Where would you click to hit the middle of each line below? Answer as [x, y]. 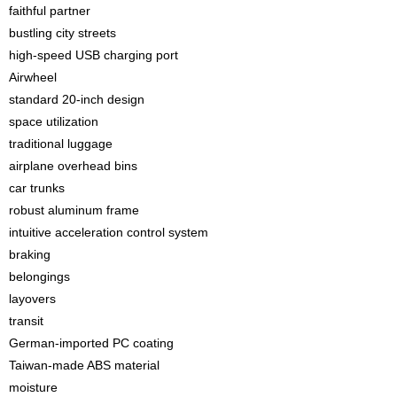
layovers [32, 299]
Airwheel [33, 77]
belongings [39, 276]
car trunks [37, 188]
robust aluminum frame [74, 210]
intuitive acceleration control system [109, 232]
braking [30, 254]
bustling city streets [62, 33]
